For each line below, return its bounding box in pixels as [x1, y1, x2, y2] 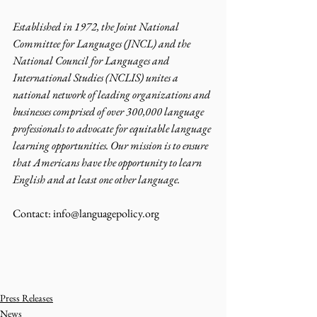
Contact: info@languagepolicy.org [13, 205, 161, 221]
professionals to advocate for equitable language [13, 120, 213, 136]
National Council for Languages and [13, 52, 171, 68]
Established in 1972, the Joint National [13, 18, 181, 34]
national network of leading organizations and [13, 86, 212, 102]
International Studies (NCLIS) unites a [13, 69, 180, 85]
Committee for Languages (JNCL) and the [13, 35, 192, 51]
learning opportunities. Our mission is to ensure [13, 137, 210, 153]
